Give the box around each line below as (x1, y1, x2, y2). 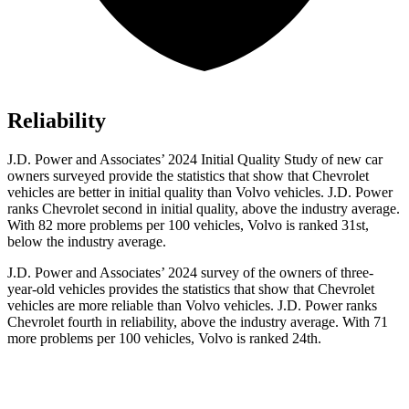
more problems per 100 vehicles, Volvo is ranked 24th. (7, 330, 321, 347)
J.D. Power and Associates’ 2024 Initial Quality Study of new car (7, 152, 383, 168)
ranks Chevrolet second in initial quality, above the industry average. (7, 201, 400, 217)
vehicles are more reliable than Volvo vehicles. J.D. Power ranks (7, 298, 377, 314)
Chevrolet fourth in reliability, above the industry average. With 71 (7, 314, 388, 330)
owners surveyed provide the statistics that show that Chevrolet (7, 168, 369, 184)
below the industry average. (7, 234, 166, 250)
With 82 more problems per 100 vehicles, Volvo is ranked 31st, (7, 217, 369, 234)
